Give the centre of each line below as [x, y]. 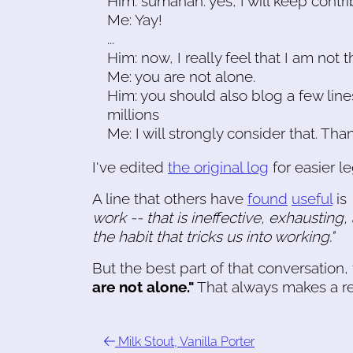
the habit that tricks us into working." [213, 236]
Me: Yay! [135, 19]
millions [134, 114]
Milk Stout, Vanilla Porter [185, 341]
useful [312, 198]
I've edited [130, 167]
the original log [218, 167]
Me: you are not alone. [182, 76]
